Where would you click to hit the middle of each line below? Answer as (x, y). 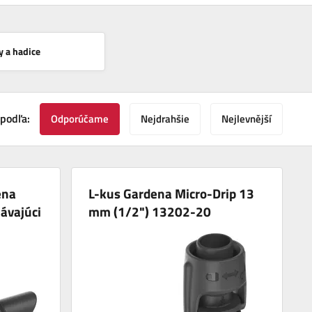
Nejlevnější (247, 118)
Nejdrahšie (165, 118)
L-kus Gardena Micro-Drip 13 (172, 193)
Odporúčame (80, 118)
